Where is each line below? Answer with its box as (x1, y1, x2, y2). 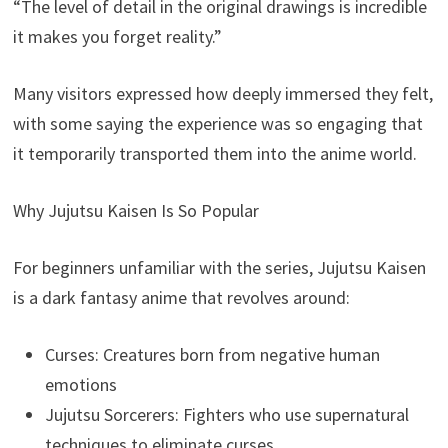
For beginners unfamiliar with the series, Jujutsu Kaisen (13, 256, 427, 280)
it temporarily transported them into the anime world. (13, 142, 418, 166)
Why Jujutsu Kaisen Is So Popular (13, 199, 260, 223)
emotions (45, 373, 118, 397)
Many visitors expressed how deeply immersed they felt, (13, 82, 434, 106)
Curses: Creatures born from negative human (45, 343, 381, 367)
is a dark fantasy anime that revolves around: (13, 286, 351, 310)
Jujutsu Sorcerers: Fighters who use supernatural (45, 403, 410, 427)
